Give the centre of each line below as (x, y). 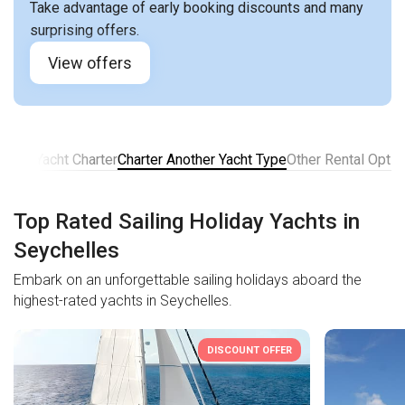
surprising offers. (85, 30)
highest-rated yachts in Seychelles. (123, 301)
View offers (90, 63)
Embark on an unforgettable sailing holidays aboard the (188, 280)
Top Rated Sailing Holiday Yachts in (187, 221)
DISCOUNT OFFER (250, 350)
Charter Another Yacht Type (202, 160)
